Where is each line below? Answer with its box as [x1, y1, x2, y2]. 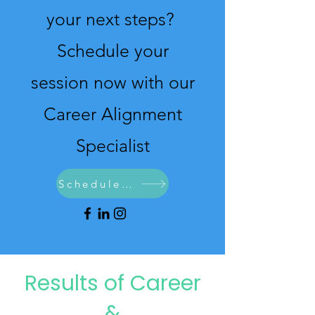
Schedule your [56, 40, 169, 61]
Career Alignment [43, 103, 182, 124]
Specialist [75, 135, 150, 156]
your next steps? [46, 8, 179, 30]
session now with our [30, 72, 195, 93]
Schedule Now [122, 176, 132, 191]
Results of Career [24, 269, 201, 298]
